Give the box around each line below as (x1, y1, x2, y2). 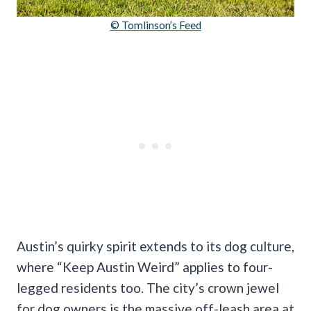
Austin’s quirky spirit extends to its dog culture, (17, 237, 294, 254)
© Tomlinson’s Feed (110, 18, 201, 31)
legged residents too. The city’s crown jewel (17, 279, 279, 296)
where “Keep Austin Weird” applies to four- (17, 258, 273, 275)
